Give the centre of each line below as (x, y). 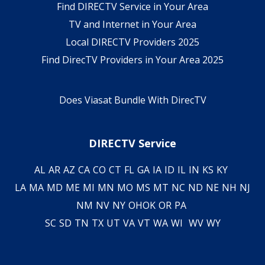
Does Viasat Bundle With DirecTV (132, 100)
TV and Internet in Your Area (132, 24)
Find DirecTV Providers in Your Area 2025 (132, 59)
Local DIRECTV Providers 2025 (132, 42)
